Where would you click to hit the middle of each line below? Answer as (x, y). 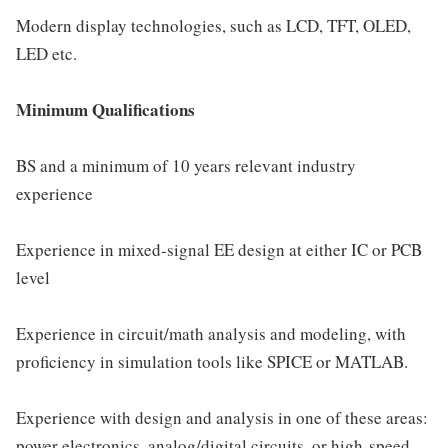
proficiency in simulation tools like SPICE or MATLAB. (212, 361)
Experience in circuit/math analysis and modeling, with (211, 333)
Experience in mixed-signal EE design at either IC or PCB (219, 249)
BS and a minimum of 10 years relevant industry (186, 165)
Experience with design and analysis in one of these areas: (222, 417)
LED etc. (46, 53)
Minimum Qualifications (105, 109)
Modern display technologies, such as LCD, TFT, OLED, (213, 25)
